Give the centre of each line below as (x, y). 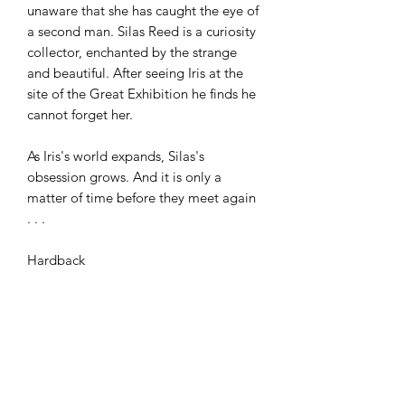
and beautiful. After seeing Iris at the (135, 73)
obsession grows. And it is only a (124, 177)
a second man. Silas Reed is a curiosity (141, 32)
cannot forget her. (80, 115)
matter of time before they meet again (141, 198)
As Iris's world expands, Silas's (116, 156)
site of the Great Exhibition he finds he (141, 94)
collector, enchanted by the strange (132, 52)
